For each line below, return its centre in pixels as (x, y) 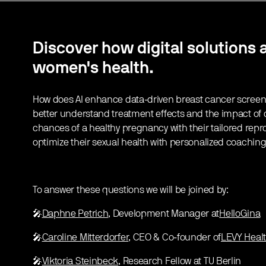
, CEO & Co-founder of (175, 238)
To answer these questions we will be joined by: (130, 190)
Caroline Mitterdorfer (85, 238)
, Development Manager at (164, 214)
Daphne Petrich (75, 214)
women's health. (93, 69)
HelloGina (240, 214)
